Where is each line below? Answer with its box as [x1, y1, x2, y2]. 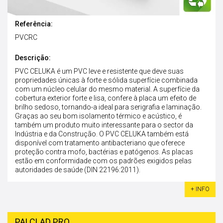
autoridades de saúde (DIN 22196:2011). [15, 166, 140, 174]
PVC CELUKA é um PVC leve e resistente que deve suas [15, 67, 184, 76]
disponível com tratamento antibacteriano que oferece [15, 139, 185, 147]
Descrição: [15, 54, 51, 62]
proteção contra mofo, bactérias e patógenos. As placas [15, 148, 193, 156]
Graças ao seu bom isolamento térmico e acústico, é [15, 112, 182, 120]
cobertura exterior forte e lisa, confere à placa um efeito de [15, 94, 196, 103]
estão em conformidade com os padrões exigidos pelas [15, 157, 192, 165]
